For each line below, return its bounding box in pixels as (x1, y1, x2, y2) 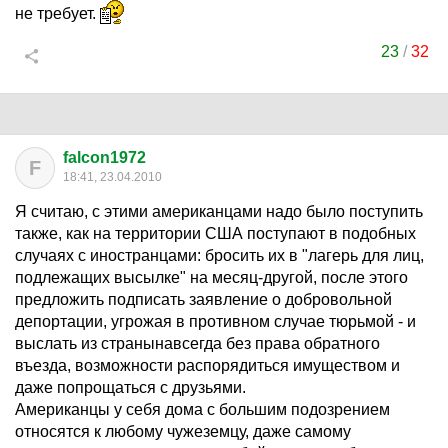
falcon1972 (63, 149, 146, 166)
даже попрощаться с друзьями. (15, 379, 246, 396)
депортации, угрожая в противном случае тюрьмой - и (15, 313, 416, 330)
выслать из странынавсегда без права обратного (15, 335, 380, 352)
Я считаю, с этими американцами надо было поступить (15, 203, 423, 220)
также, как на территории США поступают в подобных (15, 225, 416, 242)
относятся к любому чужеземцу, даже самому (15, 423, 351, 440)
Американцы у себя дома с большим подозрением (15, 401, 390, 418)
